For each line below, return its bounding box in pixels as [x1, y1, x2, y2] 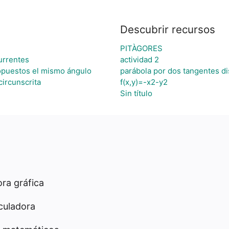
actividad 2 [120, 55, 159, 64]
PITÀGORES [120, 43, 163, 53]
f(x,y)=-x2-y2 [120, 77, 168, 87]
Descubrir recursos [120, 23, 215, 36]
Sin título [120, 88, 152, 98]
